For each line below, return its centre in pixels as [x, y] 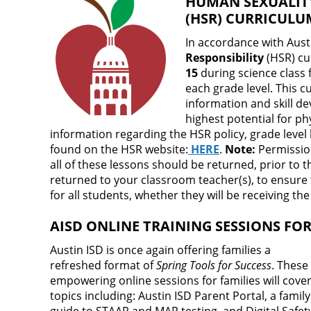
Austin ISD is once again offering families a [160, 250]
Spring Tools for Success [214, 266]
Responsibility [225, 58]
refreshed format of [103, 266]
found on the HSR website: [119, 150]
